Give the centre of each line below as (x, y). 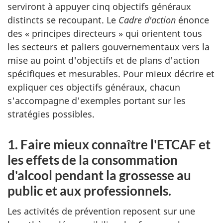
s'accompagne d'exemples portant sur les (97, 101)
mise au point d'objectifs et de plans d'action (104, 60)
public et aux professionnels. (89, 191)
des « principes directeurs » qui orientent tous (105, 34)
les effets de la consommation (93, 160)
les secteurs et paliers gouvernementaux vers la (109, 47)
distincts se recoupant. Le (63, 20)
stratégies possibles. (51, 114)
